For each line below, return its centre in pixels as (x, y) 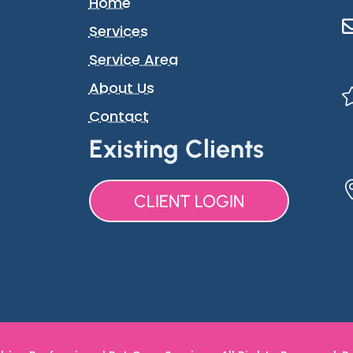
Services (118, 32)
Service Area (133, 60)
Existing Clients (176, 149)
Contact (119, 117)
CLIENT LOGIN (189, 202)
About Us (121, 88)
